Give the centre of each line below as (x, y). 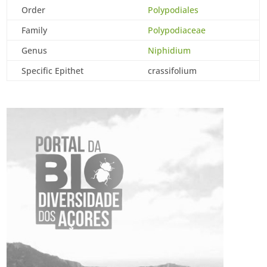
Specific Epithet (53, 71)
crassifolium (173, 71)
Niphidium (170, 50)
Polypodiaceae (177, 30)
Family (35, 30)
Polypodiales (173, 10)
